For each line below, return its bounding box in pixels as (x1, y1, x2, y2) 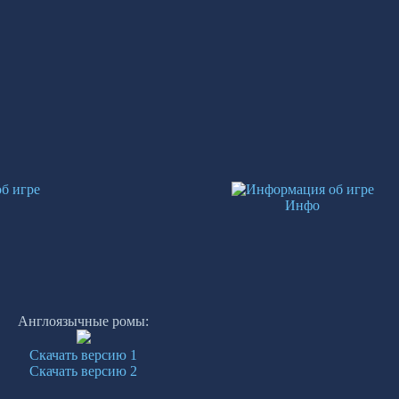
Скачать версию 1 (29, 346, 138, 362)
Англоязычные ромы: (18, 313, 150, 329)
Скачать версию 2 (29, 362, 138, 379)
